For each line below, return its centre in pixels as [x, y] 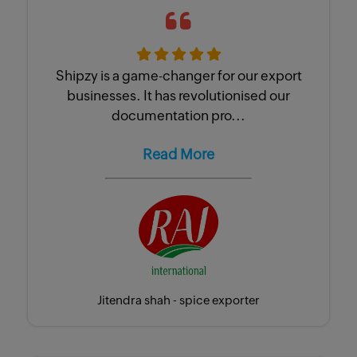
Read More [178, 154]
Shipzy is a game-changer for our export [178, 76]
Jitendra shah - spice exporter [178, 300]
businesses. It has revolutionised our [178, 96]
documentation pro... [178, 116]
